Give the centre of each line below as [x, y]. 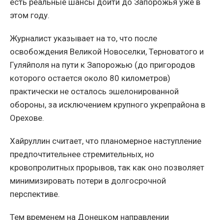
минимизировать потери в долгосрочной [88, 181]
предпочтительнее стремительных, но [82, 154]
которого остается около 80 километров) [90, 78]
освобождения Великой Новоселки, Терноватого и [107, 52]
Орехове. [27, 118]
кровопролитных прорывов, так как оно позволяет [107, 168]
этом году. [30, 15]
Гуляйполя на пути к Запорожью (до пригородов [102, 65]
